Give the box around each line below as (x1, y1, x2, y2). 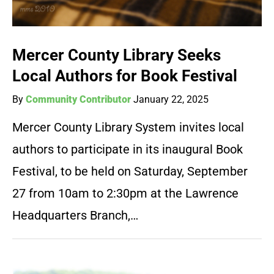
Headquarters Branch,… (12, 208, 138, 223)
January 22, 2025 (133, 94, 209, 106)
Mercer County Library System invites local (12, 120, 244, 135)
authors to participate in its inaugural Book (12, 142, 243, 157)
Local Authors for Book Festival (12, 67, 237, 86)
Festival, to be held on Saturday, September (12, 164, 248, 179)
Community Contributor (26, 94, 131, 106)
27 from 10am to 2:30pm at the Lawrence (12, 186, 239, 201)
